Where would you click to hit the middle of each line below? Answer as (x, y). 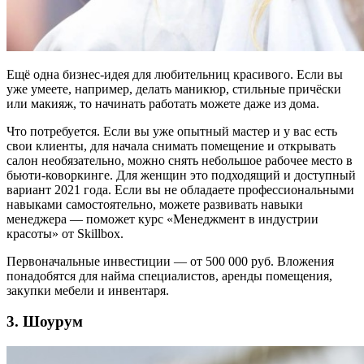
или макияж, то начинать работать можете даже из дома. (163, 103)
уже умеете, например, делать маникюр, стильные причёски (174, 89)
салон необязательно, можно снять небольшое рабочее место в (180, 160)
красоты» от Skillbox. (65, 233)
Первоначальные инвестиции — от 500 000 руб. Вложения (170, 261)
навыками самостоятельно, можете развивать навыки (155, 204)
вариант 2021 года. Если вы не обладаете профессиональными (180, 189)
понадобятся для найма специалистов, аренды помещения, (169, 275)
